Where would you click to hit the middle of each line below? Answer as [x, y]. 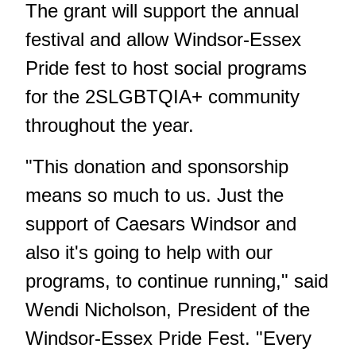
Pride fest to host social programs [166, 68]
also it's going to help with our [149, 253]
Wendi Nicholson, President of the [168, 310]
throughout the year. [110, 126]
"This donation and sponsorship [157, 167]
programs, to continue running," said [177, 281]
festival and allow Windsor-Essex [163, 40]
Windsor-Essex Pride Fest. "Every [168, 339]
